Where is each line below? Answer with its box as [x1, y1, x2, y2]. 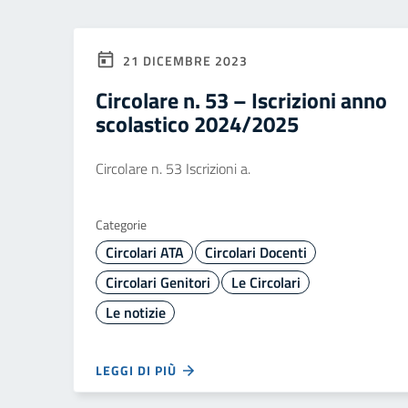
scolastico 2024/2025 [96, 107, 299, 140]
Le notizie [105, 301, 166, 323]
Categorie [96, 215, 147, 234]
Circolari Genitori [105, 271, 210, 293]
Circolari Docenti [204, 241, 307, 263]
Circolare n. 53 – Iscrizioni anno [96, 84, 387, 117]
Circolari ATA [105, 241, 184, 263]
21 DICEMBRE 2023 [119, 51, 248, 70]
